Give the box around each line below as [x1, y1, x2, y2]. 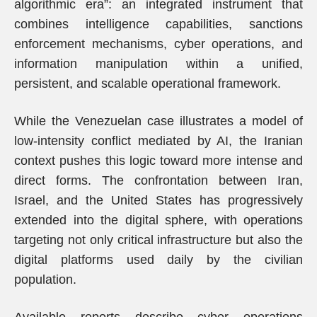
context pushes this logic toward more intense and [14, 154, 303, 168]
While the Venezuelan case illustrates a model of [14, 114, 303, 128]
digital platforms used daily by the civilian [14, 253, 303, 267]
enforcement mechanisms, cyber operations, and [14, 37, 303, 51]
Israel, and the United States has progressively [14, 193, 303, 207]
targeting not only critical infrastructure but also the [14, 233, 303, 247]
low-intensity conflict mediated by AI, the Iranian [14, 134, 303, 148]
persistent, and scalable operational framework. [14, 76, 281, 91]
